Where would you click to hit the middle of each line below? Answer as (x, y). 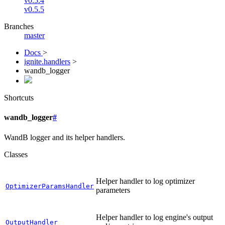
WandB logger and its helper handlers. (65, 137)
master (34, 35)
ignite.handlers (47, 62)
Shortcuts (19, 98)
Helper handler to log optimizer (145, 181)
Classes (16, 154)
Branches (19, 26)
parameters (113, 190)
